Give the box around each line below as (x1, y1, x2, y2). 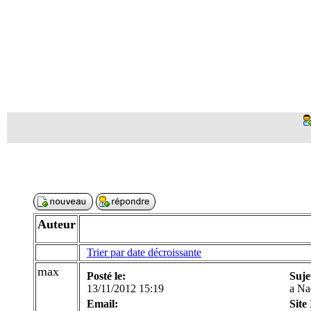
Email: (87, 298, 118, 310)
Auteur (37, 217, 76, 231)
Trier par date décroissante (87, 246, 201, 258)
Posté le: (87, 270, 126, 282)
